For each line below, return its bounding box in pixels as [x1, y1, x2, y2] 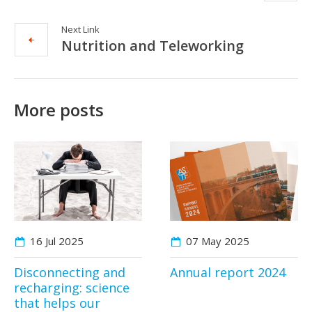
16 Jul [30, 234, 56, 249]
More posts [14, 97, 104, 121]
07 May [186, 234, 221, 249]
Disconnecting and [14, 264, 125, 281]
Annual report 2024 [170, 264, 286, 281]
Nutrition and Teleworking [61, 36, 244, 55]
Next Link [61, 22, 100, 36]
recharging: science [14, 279, 130, 297]
